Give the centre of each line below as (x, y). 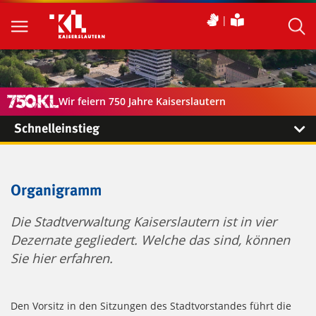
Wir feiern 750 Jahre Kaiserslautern (142, 102)
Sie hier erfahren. (62, 259)
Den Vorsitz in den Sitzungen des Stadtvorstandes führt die (151, 306)
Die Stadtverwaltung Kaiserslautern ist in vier (144, 222)
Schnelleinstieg (57, 129)
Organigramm (56, 191)
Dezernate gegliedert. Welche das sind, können (150, 240)
